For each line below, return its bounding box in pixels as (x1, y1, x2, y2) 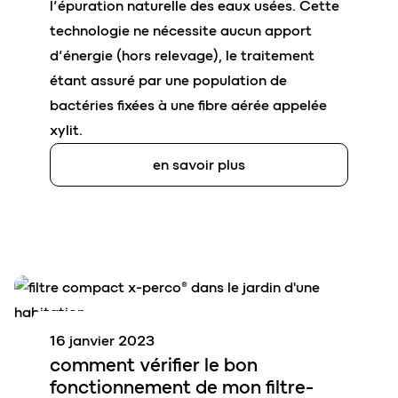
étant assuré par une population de (50, 72, 287, 90)
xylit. (50, 122, 83, 139)
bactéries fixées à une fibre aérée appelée (50, 97, 327, 115)
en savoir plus (153, 156, 245, 174)
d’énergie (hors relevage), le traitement (50, 47, 314, 65)
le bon (204, 354, 258, 377)
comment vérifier (50, 354, 204, 377)
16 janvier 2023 (50, 332, 155, 350)
